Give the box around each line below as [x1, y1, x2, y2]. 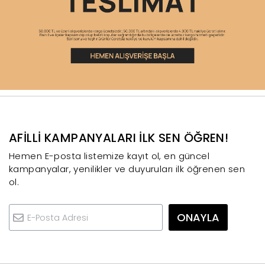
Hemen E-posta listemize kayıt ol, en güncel [9, 150, 210, 163]
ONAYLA [177, 210, 219, 225]
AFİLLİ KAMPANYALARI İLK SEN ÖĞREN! [9, 130, 229, 147]
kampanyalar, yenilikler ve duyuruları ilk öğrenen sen [9, 163, 245, 176]
